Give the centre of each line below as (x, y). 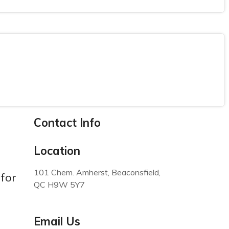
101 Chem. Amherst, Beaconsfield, (97, 172)
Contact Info (67, 123)
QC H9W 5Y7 (59, 185)
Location (57, 151)
